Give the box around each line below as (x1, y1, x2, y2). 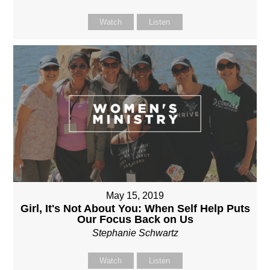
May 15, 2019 (106, 190, 164, 201)
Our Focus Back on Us (77, 213, 193, 226)
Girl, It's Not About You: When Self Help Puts (20, 202, 250, 215)
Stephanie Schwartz (92, 228, 178, 239)
